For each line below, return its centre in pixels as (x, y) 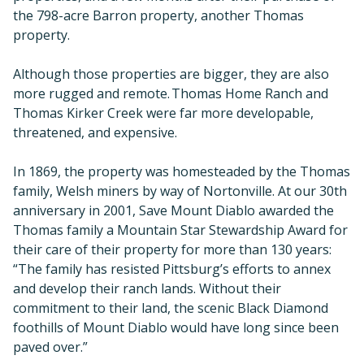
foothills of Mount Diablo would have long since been (176, 327)
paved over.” (50, 347)
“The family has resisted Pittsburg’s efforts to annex (172, 269)
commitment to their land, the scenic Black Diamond (171, 308)
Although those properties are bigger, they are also (171, 74)
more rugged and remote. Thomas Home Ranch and (171, 93)
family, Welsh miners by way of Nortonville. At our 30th (180, 191)
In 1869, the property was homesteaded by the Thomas (182, 171)
